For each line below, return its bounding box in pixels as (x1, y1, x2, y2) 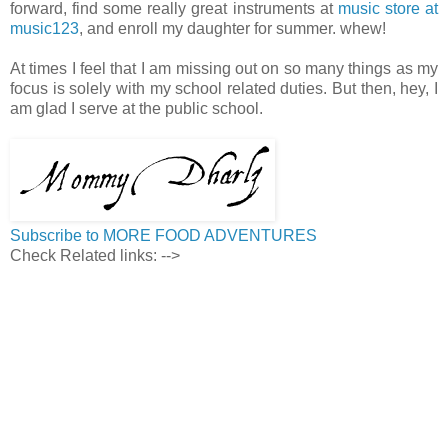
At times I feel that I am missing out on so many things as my (10, 60, 438, 78)
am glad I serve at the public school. (10, 100, 267, 118)
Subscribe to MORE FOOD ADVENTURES (10, 227, 317, 245)
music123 (10, 20, 79, 38)
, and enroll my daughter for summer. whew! (79, 20, 390, 38)
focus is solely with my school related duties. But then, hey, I (10, 80, 438, 98)
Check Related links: (10, 247, 161, 265)
